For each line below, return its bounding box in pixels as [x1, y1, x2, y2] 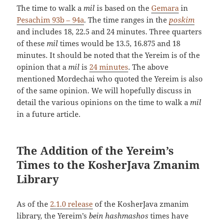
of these [17, 38, 47, 48]
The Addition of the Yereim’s [17, 142, 174, 158]
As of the [17, 198, 51, 209]
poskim [169, 14, 195, 25]
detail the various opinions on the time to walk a [17, 97, 191, 107]
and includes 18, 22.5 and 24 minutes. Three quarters [17, 26, 202, 36]
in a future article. [17, 109, 81, 119]
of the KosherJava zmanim [93, 198, 189, 209]
